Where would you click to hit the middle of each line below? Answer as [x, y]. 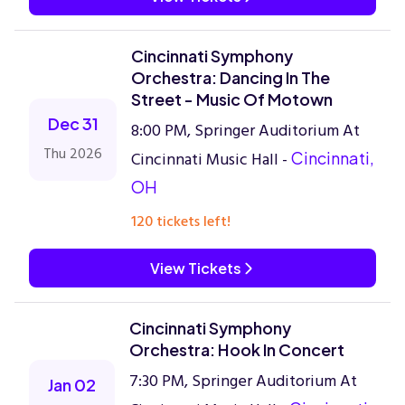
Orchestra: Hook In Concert [237, 349]
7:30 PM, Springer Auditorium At [243, 381]
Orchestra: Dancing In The [231, 77]
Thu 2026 [73, 154]
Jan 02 [72, 385]
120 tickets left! [181, 221]
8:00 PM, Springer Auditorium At [245, 131]
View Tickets [195, 268]
